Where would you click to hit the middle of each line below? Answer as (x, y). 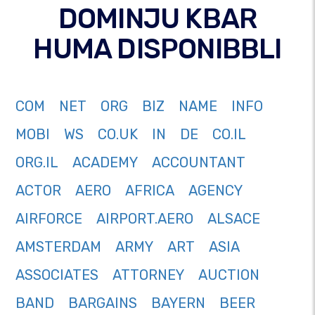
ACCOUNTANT (199, 163)
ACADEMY (105, 163)
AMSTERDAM (58, 247)
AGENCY (216, 191)
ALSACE (234, 219)
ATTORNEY (148, 275)
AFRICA (150, 191)
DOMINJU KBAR (157, 19)
